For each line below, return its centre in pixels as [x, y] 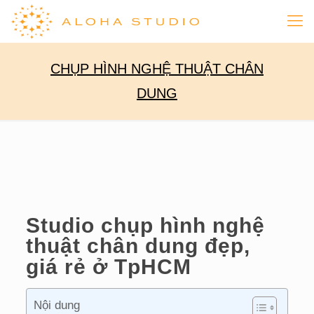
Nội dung [56, 306]
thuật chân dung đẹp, [138, 246]
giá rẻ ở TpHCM [108, 267]
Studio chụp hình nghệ [145, 225]
